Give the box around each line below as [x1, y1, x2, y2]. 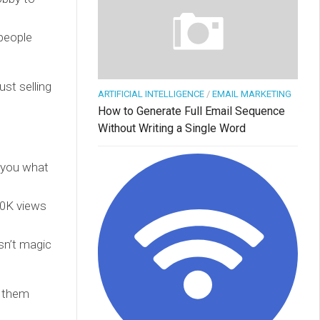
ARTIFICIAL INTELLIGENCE [98, 88, 204, 99]
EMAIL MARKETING [212, 88, 291, 99]
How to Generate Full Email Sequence [98, 104, 285, 118]
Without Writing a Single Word [98, 121, 246, 135]
